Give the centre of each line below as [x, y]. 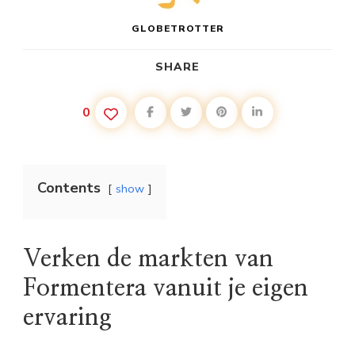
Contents [69, 188]
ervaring [67, 318]
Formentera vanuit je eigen [166, 289]
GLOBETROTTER [177, 29]
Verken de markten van [148, 260]
